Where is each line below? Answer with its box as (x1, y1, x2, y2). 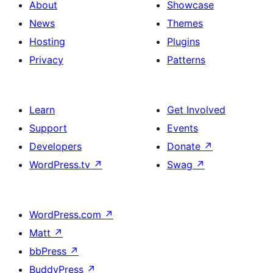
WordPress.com (29, 208, 104, 221)
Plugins (167, 35, 200, 48)
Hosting (29, 35, 65, 48)
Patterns (167, 54, 205, 66)
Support (29, 122, 67, 134)
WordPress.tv (29, 158, 93, 171)
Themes (167, 17, 203, 29)
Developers (29, 140, 82, 152)
